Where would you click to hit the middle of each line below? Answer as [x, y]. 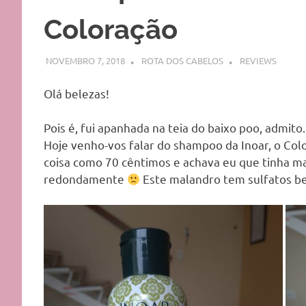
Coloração [111, 29]
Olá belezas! [76, 93]
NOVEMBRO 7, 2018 [85, 61]
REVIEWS [258, 61]
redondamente [85, 179]
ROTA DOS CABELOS [182, 61]
